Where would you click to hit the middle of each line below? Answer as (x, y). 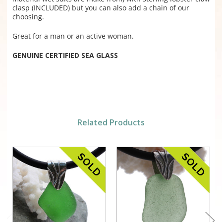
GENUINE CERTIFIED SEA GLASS (65, 55)
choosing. (28, 17)
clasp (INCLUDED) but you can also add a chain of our (101, 8)
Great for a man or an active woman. (73, 36)
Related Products (111, 123)
